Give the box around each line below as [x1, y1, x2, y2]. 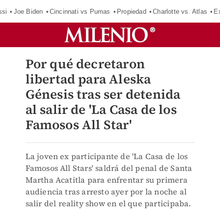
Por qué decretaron [25, 55, 145, 73]
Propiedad [117, 7, 146, 15]
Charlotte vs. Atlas [153, 7, 208, 15]
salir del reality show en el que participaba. [25, 198, 192, 209]
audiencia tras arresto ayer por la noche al [25, 186, 187, 197]
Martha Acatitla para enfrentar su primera [25, 174, 188, 185]
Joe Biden [13, 7, 43, 15]
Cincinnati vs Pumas [49, 7, 110, 15]
